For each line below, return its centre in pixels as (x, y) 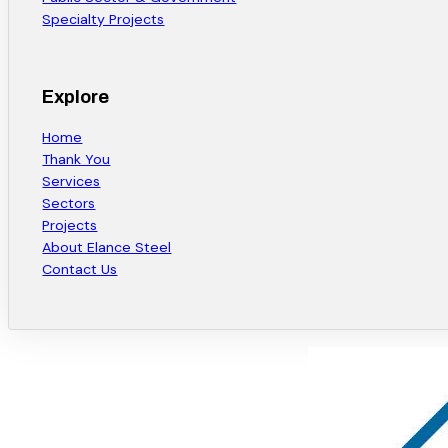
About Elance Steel (107, 246)
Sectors (69, 202)
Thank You (76, 158)
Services (71, 180)
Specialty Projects (103, 19)
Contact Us (80, 268)
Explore (76, 97)
